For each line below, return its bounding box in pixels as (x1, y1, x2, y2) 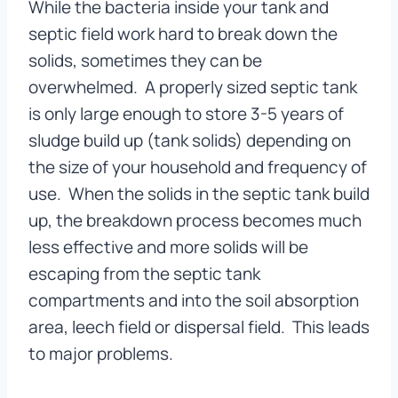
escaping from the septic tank (28, 262, 260, 286)
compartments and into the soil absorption (28, 289, 359, 313)
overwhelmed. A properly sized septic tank (28, 76, 357, 99)
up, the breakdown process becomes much (28, 209, 362, 233)
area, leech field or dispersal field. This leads (28, 315, 370, 339)
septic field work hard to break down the (28, 22, 338, 46)
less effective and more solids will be (28, 235, 308, 259)
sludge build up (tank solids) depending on (28, 129, 351, 153)
